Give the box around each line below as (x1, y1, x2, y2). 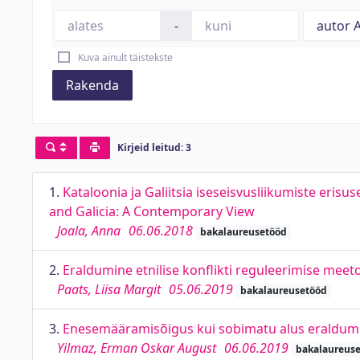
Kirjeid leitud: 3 (117, 141, 191, 155)
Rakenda (66, 76, 119, 94)
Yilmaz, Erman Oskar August (57, 339, 216, 357)
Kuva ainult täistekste (77, 51, 173, 64)
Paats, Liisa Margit (57, 280, 161, 298)
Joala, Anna (57, 222, 121, 239)
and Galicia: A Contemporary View (49, 202, 255, 220)
